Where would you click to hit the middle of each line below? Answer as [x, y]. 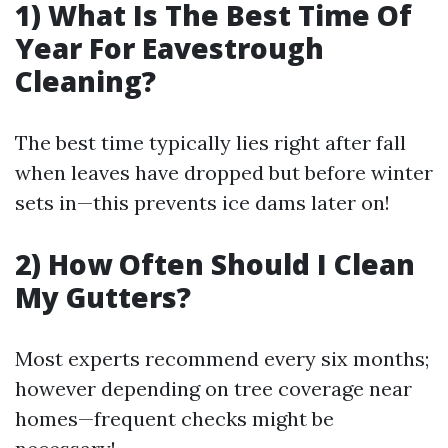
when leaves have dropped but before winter [224, 172]
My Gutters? [103, 297]
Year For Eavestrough [169, 48]
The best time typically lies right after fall [210, 142]
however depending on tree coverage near [213, 388]
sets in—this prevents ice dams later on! [202, 202]
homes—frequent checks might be [174, 418]
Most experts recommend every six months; [222, 358]
